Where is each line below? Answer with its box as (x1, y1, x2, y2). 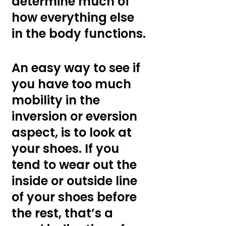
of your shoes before (12, 188, 140, 205)
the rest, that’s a (12, 204, 116, 221)
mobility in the (12, 91, 103, 108)
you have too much (12, 75, 134, 92)
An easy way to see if (12, 59, 143, 76)
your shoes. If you (12, 140, 122, 157)
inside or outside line (12, 172, 140, 189)
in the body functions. (12, 25, 146, 42)
